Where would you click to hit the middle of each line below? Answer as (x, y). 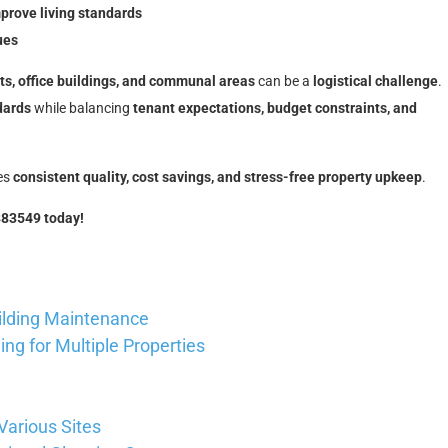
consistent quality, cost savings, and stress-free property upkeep (217, 176)
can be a (284, 81)
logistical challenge (375, 81)
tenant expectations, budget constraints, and (275, 108)
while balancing (82, 108)
